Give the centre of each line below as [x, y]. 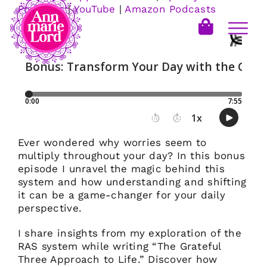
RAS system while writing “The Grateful [119, 246]
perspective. [50, 208]
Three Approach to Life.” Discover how [117, 259]
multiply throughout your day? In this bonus [131, 156]
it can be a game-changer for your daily [121, 195]
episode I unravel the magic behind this [121, 169]
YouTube [94, 9]
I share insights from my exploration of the [129, 233]
